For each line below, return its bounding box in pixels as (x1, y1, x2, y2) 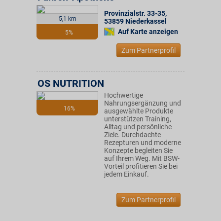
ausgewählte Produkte (104, 107, 173, 115)
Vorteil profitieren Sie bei (104, 162, 178, 170)
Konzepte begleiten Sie (104, 147, 173, 154)
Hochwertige (104, 91, 143, 99)
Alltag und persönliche (104, 123, 172, 131)
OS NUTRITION (37, 77, 104, 89)
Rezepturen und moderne (104, 139, 181, 147)
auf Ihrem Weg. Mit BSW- (104, 154, 180, 162)
